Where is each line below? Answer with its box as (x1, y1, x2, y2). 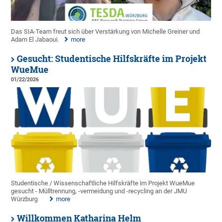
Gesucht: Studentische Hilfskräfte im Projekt (17, 53, 207, 64)
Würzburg (11, 195, 40, 203)
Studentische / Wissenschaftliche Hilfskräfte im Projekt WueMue (11, 179, 195, 187)
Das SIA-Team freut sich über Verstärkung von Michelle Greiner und (11, 27, 200, 35)
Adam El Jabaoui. (11, 35, 59, 43)
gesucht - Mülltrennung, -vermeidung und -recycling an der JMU (11, 187, 187, 195)
